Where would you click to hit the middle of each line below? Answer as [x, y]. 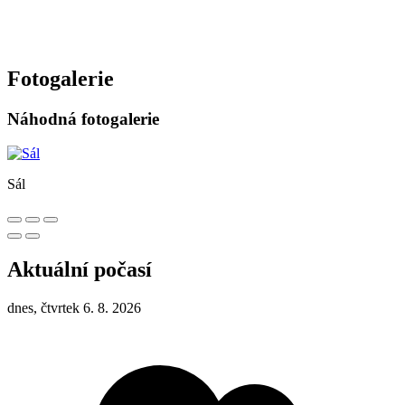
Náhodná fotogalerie [83, 118]
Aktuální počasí [80, 270]
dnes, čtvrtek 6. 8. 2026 [74, 308]
